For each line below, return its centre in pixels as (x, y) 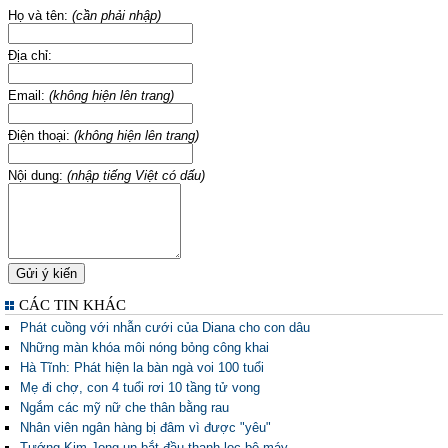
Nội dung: (37, 175)
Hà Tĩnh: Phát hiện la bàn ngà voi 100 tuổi (142, 367)
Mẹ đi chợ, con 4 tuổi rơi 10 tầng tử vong (140, 387)
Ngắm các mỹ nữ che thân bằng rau (124, 407)
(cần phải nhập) (116, 15)
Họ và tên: (40, 15)
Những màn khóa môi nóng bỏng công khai (144, 347)
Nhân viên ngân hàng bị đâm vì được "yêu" (145, 427)
